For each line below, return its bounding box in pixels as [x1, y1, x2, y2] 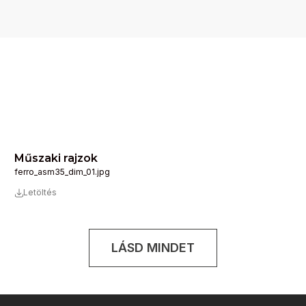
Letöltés [23, 187, 57, 197]
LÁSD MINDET [111, 240, 195, 255]
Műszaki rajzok [14, 152, 98, 165]
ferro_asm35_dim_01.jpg [14, 167, 111, 177]
